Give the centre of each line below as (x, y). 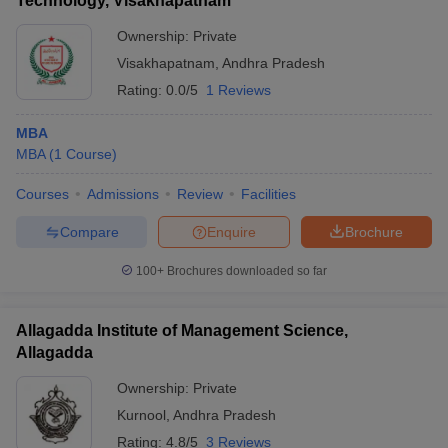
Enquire (231, 231)
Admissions (123, 194)
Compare (89, 231)
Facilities (268, 194)
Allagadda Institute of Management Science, (182, 330)
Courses (42, 194)
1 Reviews (238, 90)
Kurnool (141, 415)
